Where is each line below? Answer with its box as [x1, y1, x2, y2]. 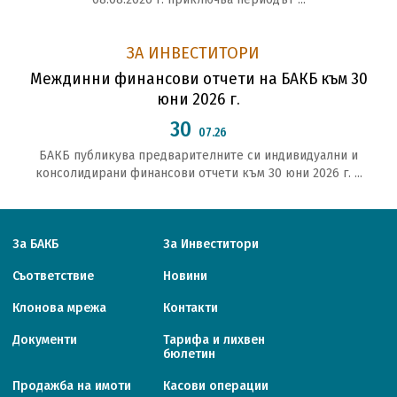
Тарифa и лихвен [163, 332, 265, 348]
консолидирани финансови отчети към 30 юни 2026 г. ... [35, 166, 362, 182]
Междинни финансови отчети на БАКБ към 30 [29, 68, 368, 90]
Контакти [163, 300, 218, 316]
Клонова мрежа [12, 300, 106, 316]
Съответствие [12, 269, 94, 284]
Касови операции [163, 378, 269, 394]
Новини [163, 269, 207, 284]
